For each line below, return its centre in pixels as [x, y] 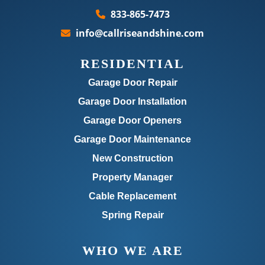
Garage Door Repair [132, 83]
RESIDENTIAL [132, 64]
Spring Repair [132, 215]
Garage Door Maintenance [132, 140]
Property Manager [132, 177]
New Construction [132, 159]
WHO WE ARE [132, 251]
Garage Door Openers [132, 121]
